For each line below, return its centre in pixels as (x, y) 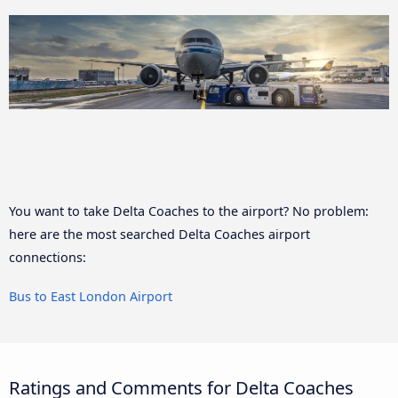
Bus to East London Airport (91, 296)
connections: (48, 257)
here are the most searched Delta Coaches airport (159, 234)
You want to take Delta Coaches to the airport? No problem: (189, 211)
